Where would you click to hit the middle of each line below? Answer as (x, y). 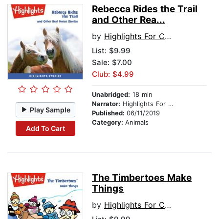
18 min (141, 95)
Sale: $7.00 (112, 63)
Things (108, 189)
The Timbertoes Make (142, 178)
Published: (109, 113)
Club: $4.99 (113, 74)
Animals (137, 122)
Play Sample (50, 109)
